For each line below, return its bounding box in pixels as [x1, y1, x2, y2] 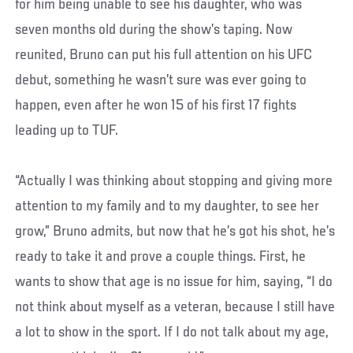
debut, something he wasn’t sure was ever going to [15, 72, 307, 89]
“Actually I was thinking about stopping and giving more [15, 173, 333, 190]
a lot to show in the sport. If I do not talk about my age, [15, 325, 329, 341]
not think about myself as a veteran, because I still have [15, 299, 336, 316]
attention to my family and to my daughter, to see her [15, 199, 320, 215]
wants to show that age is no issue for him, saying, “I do [15, 274, 333, 291]
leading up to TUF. [15, 123, 119, 139]
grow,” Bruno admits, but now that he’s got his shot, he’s [15, 224, 336, 240]
